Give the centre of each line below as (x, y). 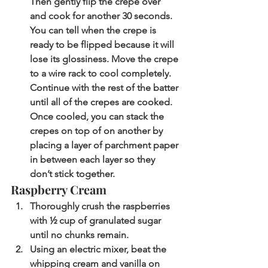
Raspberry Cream (59, 190)
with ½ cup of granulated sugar (97, 221)
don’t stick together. (74, 174)
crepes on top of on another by (98, 131)
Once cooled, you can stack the (98, 117)
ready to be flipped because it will (103, 45)
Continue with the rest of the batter (105, 88)
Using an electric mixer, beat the (99, 249)
